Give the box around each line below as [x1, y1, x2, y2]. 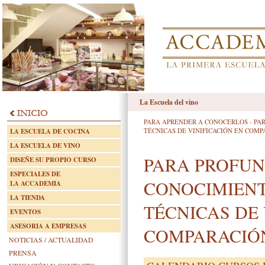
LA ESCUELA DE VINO [10, 141, 80, 150]
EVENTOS [10, 207, 41, 216]
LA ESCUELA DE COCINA [10, 127, 90, 136]
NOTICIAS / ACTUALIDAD [9, 235, 93, 244]
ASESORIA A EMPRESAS [10, 221, 86, 231]
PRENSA [9, 248, 37, 257]
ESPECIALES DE [10, 169, 60, 179]
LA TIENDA [10, 193, 45, 202]
